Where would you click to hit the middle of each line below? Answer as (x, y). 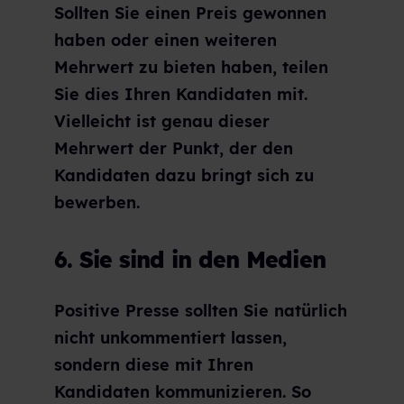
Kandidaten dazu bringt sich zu (184, 176)
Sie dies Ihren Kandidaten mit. (181, 95)
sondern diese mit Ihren (154, 364)
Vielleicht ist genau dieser (162, 122)
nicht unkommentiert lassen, (170, 337)
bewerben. (97, 203)
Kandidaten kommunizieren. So (183, 391)
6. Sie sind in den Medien (190, 260)
